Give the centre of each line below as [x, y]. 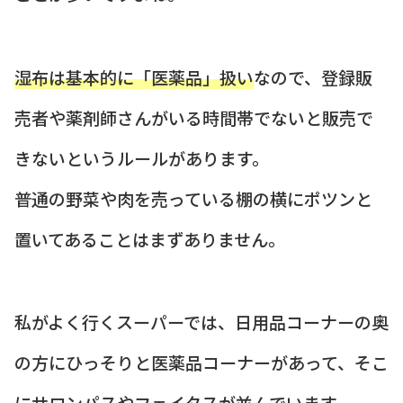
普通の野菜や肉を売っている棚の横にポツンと [193, 198]
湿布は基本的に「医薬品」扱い [134, 76]
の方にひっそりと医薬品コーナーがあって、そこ [201, 363]
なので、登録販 [313, 76]
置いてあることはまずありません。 [150, 238]
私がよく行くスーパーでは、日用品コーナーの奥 [201, 322]
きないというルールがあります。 [142, 157]
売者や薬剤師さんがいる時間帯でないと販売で [194, 117]
